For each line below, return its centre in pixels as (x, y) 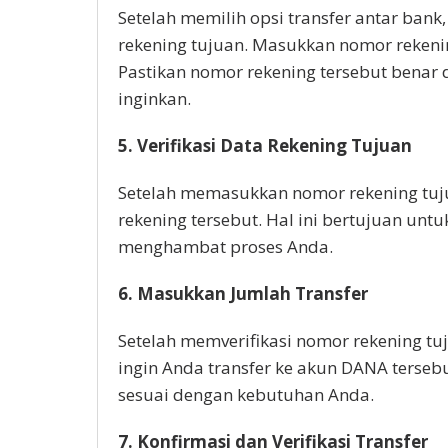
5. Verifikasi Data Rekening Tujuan (265, 145)
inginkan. (154, 98)
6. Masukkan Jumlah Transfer (243, 293)
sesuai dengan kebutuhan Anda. (246, 394)
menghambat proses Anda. (225, 246)
